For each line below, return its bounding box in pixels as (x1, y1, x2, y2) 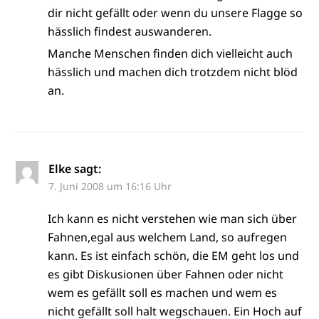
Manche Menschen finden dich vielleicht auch (48, 45, 293, 61)
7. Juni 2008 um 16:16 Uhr (48, 179, 172, 193)
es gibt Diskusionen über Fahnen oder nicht (48, 266, 284, 282)
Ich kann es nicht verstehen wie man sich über (48, 210, 298, 226)
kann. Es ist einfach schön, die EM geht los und (48, 247, 300, 263)
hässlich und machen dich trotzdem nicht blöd (48, 63, 298, 80)
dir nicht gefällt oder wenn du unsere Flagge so (48, 4, 303, 21)
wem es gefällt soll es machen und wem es (48, 284, 278, 300)
